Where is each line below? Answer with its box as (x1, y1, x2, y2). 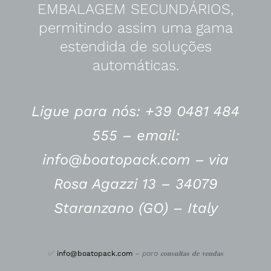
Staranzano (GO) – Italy (53, 199, 218, 217)
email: (136, 126, 180, 144)
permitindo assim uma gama (38, 19, 233, 36)
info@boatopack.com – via (42, 151, 229, 168)
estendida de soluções (59, 38, 212, 55)
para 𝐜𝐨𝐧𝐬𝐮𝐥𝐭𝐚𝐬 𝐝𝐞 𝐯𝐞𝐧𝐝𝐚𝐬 (142, 249, 223, 258)
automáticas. (92, 56, 179, 74)
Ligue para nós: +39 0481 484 (31, 102, 240, 120)
